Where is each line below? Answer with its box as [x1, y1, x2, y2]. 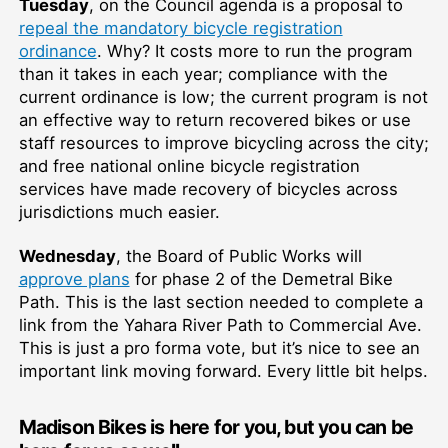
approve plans [18, 268, 130, 289]
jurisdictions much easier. [18, 201, 225, 222]
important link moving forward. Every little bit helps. [18, 360, 428, 381]
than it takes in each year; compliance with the [18, 63, 388, 84]
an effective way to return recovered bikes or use [18, 109, 411, 130]
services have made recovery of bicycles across [18, 178, 398, 199]
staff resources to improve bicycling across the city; [18, 132, 429, 153]
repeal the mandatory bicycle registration [18, 17, 343, 38]
